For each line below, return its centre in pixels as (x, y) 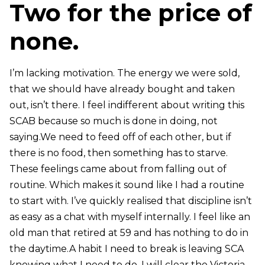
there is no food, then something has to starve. (118, 153)
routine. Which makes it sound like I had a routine (127, 185)
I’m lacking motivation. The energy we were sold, (124, 73)
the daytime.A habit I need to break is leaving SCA (126, 249)
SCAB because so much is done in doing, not (113, 121)
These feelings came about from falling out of (118, 169)
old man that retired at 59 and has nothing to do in (129, 233)
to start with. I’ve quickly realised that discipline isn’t (130, 201)
